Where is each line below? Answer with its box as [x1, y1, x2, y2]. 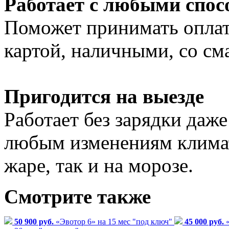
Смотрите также [4, 185, 151, 208]
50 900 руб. [14, 217, 56, 226]
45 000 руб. [185, 217, 226, 226]
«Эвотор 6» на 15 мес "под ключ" [56, 217, 172, 226]
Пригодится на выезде [4, 85, 204, 107]
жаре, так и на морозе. [4, 154, 193, 176]
